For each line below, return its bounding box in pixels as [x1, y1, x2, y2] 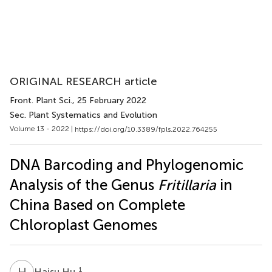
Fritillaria [158, 175, 216, 194]
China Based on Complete [10, 195, 185, 214]
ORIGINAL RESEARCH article [10, 75, 157, 88]
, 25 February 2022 [72, 95, 146, 106]
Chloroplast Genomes [10, 216, 157, 234]
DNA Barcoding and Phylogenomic [10, 155, 243, 174]
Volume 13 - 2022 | [10, 124, 75, 133]
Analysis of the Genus [10, 175, 158, 194]
